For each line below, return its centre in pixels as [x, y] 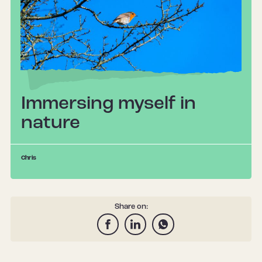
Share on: [131, 206]
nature [51, 124]
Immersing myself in [108, 104]
